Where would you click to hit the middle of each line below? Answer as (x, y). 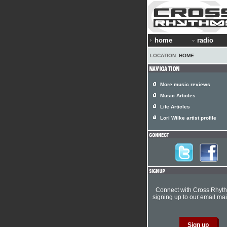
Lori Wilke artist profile (188, 118)
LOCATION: (164, 55)
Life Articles (175, 107)
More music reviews (185, 84)
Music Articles (178, 96)
